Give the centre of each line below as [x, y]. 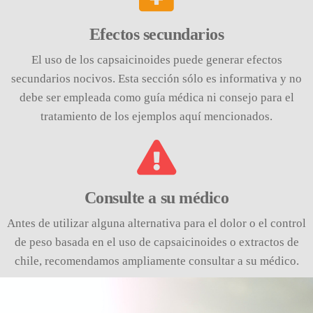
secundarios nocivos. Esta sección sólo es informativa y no [156, 79]
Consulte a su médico [156, 198]
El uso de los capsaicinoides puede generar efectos [156, 60]
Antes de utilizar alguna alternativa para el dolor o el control [156, 223]
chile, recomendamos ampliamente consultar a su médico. [156, 261]
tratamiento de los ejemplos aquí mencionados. [156, 116]
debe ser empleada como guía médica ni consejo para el [156, 97]
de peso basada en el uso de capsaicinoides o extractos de [156, 242]
